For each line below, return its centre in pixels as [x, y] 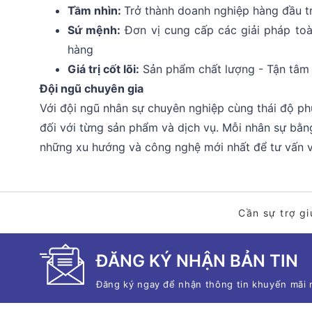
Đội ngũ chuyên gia [92, 88]
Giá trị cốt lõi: [103, 69]
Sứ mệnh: [94, 30]
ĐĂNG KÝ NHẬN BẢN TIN [197, 261]
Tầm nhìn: [96, 10]
